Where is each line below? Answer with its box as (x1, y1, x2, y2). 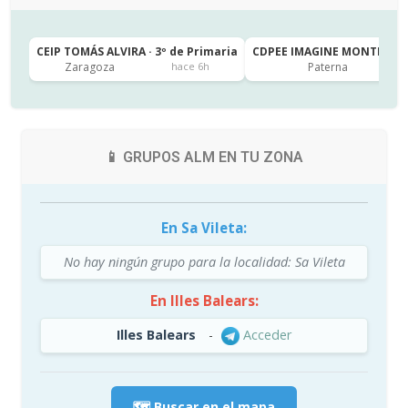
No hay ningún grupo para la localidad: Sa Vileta (63, 252, 345, 270)
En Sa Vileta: (161, 218, 247, 237)
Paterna (307, 58, 348, 75)
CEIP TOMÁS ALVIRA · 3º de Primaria (36, 43, 238, 59)
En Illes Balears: (149, 291, 259, 310)
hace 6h (171, 59, 209, 74)
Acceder (240, 325, 291, 343)
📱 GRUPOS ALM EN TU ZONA (105, 148, 303, 166)
